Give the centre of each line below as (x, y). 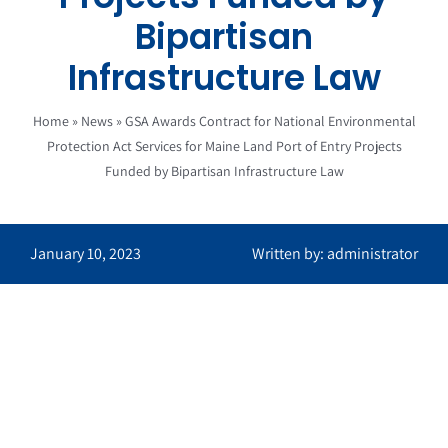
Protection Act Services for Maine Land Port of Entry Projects (224, 146)
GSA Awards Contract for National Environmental (270, 121)
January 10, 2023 (85, 253)
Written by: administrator (335, 253)
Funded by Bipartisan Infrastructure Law (224, 171)
